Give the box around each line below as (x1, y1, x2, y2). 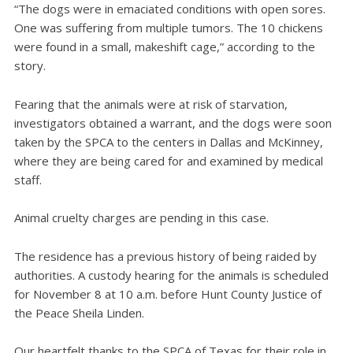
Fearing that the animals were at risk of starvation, (13, 95, 288, 112)
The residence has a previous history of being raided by (13, 247, 317, 264)
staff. (13, 171, 42, 188)
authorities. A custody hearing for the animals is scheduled (13, 266, 329, 283)
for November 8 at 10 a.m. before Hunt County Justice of (13, 285, 321, 302)
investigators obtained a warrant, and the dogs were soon (13, 114, 332, 131)
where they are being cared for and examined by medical (13, 152, 323, 169)
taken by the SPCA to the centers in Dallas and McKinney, (13, 133, 323, 150)
